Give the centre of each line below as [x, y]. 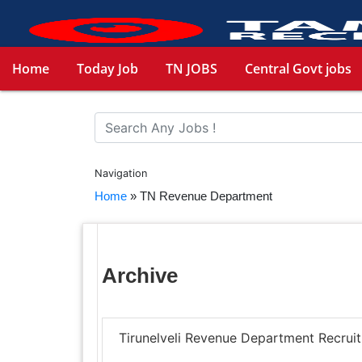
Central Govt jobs [298, 68]
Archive [139, 275]
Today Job [107, 68]
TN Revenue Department [206, 196]
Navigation [121, 173]
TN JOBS [192, 68]
